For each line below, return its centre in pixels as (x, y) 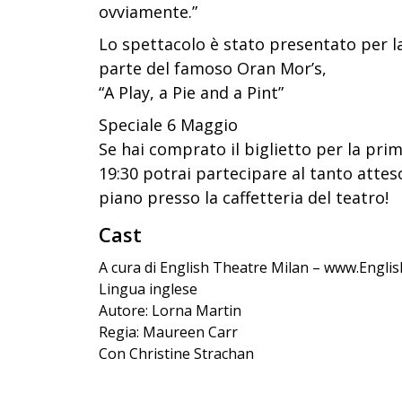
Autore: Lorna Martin (170, 311)
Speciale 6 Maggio (168, 125)
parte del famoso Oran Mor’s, (213, 69)
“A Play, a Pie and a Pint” (191, 93)
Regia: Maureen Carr (168, 332)
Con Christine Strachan (176, 354)
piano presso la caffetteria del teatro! (244, 198)
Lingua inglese (148, 289)
